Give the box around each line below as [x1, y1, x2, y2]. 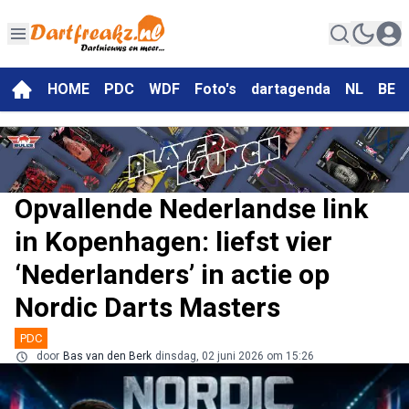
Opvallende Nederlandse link [15, 193, 368, 225]
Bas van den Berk [63, 350, 152, 363]
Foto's [194, 80, 236, 99]
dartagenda [251, 80, 330, 99]
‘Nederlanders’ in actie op [15, 258, 330, 291]
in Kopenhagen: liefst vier [15, 225, 332, 258]
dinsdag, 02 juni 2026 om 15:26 [155, 350, 314, 363]
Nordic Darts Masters [15, 291, 280, 324]
